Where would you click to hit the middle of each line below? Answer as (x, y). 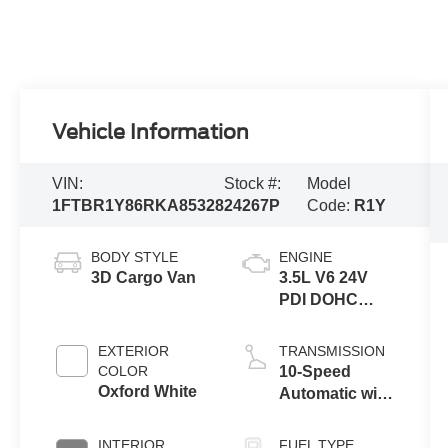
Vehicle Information (151, 132)
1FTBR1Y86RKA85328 (138, 206)
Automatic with (335, 394)
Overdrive (315, 416)
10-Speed (314, 372)
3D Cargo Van (144, 278)
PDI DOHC (318, 300)
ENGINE (305, 257)
